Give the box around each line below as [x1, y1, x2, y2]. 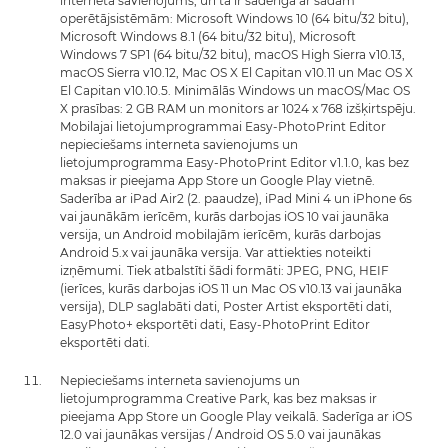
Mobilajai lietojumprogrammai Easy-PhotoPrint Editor [60, 118, 386, 134]
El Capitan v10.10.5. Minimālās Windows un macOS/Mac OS [60, 82, 410, 98]
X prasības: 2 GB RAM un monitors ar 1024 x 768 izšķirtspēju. [60, 100, 416, 116]
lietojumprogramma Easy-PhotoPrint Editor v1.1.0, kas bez [60, 154, 409, 170]
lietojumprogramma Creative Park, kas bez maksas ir [60, 390, 377, 406]
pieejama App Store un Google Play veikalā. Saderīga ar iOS [60, 408, 412, 424]
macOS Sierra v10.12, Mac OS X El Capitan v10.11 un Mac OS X [60, 64, 413, 80]
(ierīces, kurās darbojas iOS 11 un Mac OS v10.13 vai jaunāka [60, 280, 402, 296]
